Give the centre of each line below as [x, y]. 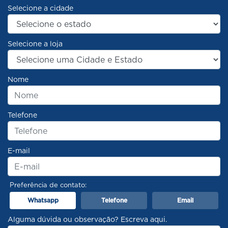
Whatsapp [43, 201]
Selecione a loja [35, 44]
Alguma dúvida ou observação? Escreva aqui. [87, 220]
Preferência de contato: [48, 185]
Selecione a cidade [40, 8]
